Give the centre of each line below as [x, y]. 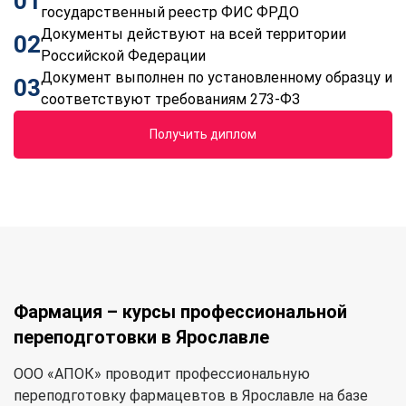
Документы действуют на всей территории [193, 34]
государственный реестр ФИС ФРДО [170, 12]
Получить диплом [207, 134]
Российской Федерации [123, 55]
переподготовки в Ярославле [141, 337]
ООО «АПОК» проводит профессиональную [162, 373]
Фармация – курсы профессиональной [180, 311]
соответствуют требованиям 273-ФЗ [170, 99]
